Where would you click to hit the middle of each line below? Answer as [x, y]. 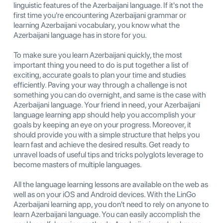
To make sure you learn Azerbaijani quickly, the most [98, 55]
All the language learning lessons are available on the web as [111, 185]
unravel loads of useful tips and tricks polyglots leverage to [109, 155]
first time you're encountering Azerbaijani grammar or [100, 15]
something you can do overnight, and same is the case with [110, 95]
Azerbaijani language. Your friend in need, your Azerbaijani [107, 105]
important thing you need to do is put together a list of [101, 65]
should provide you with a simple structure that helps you [107, 135]
